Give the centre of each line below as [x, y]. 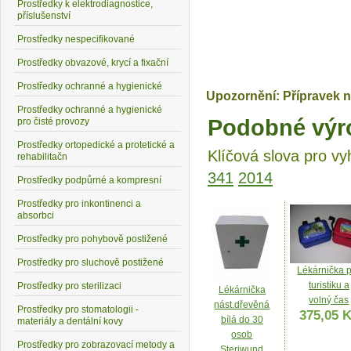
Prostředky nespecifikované [76, 39]
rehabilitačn [42, 157]
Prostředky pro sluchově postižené [90, 262]
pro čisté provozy [53, 121]
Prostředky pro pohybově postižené [92, 239]
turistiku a [329, 285]
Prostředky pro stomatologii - [78, 309]
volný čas [329, 300]
